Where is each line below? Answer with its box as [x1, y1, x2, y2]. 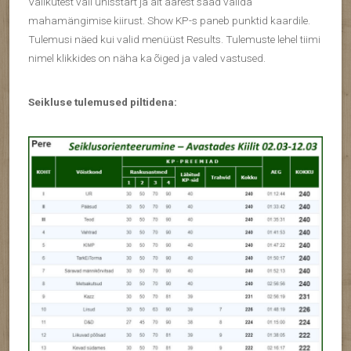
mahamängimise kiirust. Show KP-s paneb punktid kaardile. [28, 14, 310, 27]
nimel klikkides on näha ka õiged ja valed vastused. [28, 52, 266, 65]
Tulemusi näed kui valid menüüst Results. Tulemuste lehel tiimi [28, 33, 320, 46]
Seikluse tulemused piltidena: [28, 96, 177, 109]
